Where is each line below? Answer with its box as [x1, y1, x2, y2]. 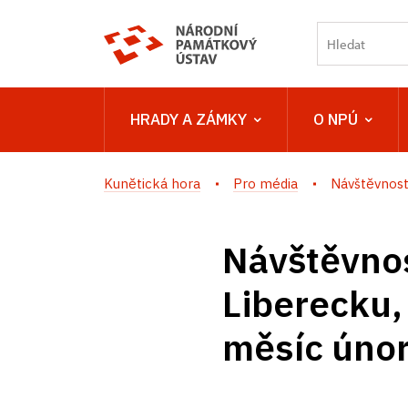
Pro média [233, 175, 298, 192]
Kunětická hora [104, 175, 200, 192]
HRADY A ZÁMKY [130, 109, 247, 129]
